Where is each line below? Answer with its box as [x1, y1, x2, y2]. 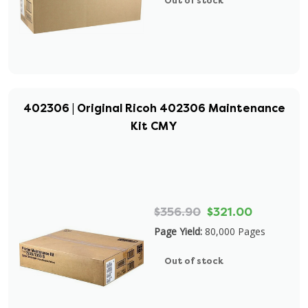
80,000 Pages [205, 225, 265, 238]
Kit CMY [131, 119, 177, 133]
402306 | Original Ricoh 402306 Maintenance [23, 101, 285, 115]
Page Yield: [154, 225, 202, 238]
